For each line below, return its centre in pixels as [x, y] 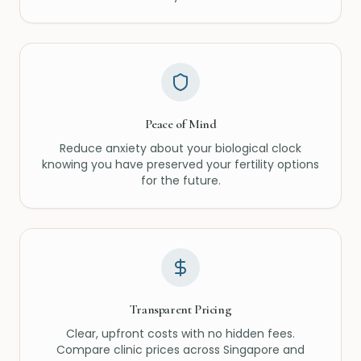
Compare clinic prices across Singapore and [180, 350]
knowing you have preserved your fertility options [180, 164]
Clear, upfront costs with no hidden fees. [180, 334]
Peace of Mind [180, 124]
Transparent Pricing [180, 309]
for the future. [180, 180]
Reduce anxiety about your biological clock [180, 148]
